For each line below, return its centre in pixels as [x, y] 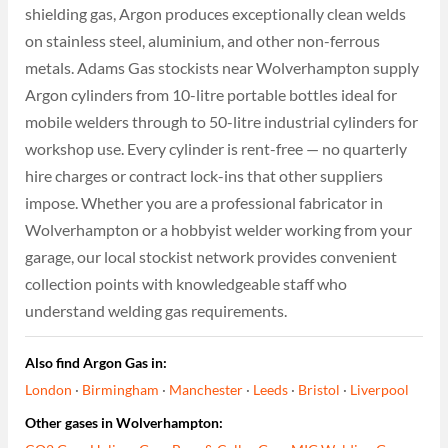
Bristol [319, 390]
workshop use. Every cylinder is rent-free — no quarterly [216, 148]
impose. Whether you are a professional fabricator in [204, 202]
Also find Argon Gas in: [96, 362]
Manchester [206, 390]
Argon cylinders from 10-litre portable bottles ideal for [211, 94]
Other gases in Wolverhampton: [124, 422]
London [49, 390]
